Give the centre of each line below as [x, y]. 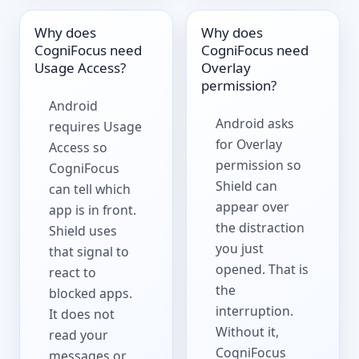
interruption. [255, 311]
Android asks [255, 123]
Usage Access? [81, 67]
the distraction [260, 227]
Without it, [248, 331]
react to [73, 272]
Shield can [247, 186]
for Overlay [249, 144]
